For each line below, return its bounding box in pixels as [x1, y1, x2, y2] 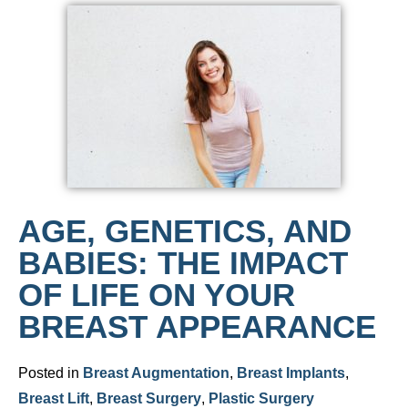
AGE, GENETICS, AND [18, 213, 352, 249]
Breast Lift [18, 391, 89, 406]
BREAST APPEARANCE [18, 309, 376, 344]
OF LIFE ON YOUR [18, 277, 295, 312]
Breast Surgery [97, 391, 201, 406]
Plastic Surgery [209, 391, 314, 406]
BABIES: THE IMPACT [18, 245, 348, 280]
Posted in [18, 365, 83, 381]
